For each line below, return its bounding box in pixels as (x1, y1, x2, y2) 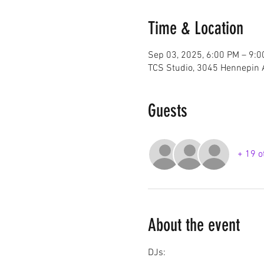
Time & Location (147, 17, 243, 39)
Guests (147, 100, 187, 121)
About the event (147, 214, 240, 236)
